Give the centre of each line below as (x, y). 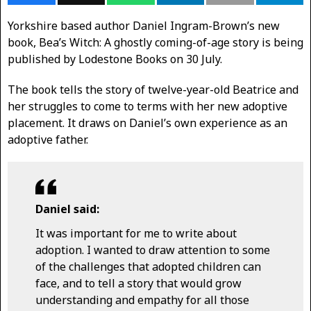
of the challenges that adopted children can (148, 267)
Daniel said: (67, 209)
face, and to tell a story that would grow (138, 284)
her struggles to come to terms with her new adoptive (148, 107)
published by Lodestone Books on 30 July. (115, 59)
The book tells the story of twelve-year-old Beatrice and (153, 90)
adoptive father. (48, 140)
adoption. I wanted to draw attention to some (153, 250)
